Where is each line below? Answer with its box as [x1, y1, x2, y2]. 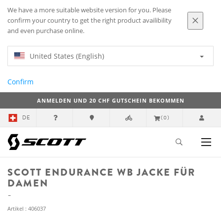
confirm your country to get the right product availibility [7, 16, 172, 25]
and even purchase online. [7, 27, 84, 35]
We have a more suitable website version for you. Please [7, 6, 171, 14]
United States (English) [30, 51, 104, 61]
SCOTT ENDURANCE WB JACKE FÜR [7, 165, 195, 180]
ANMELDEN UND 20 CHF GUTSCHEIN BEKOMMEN [37, 97, 184, 104]
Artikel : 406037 [7, 205, 46, 212]
